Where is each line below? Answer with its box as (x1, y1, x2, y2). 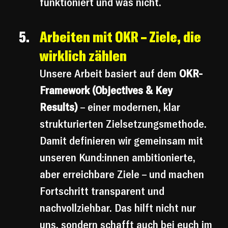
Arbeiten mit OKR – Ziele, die (40, 27, 204, 47)
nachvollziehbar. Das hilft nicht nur (40, 201, 198, 215)
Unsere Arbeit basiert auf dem (40, 66, 179, 81)
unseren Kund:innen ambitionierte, (40, 150, 198, 165)
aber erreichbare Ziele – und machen (40, 167, 207, 182)
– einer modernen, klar (78, 100, 183, 115)
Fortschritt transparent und (40, 184, 167, 198)
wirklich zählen (40, 46, 127, 66)
